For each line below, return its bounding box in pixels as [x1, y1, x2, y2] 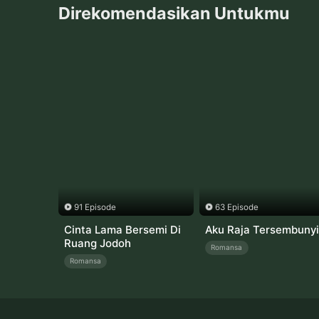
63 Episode [215, 202, 259, 213]
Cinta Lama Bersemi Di [63, 222, 181, 236]
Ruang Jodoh [63, 236, 131, 250]
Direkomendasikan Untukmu [58, 2, 291, 23]
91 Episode [73, 202, 116, 213]
